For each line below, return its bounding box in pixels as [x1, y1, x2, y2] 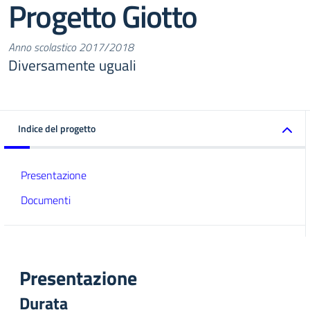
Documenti [21, 192, 71, 208]
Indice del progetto [18, 121, 95, 136]
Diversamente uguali [8, 54, 136, 76]
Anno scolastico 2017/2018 [8, 39, 134, 55]
